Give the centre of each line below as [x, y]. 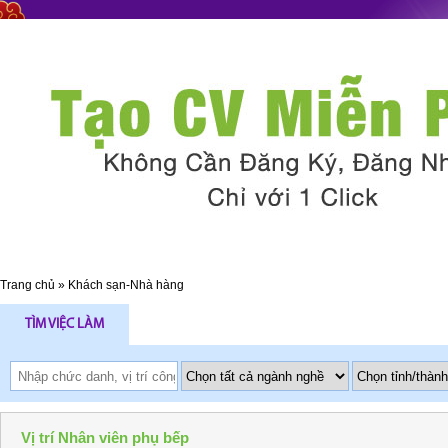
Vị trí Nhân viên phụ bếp [105, 437]
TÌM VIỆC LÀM [64, 324]
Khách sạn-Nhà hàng [126, 285]
